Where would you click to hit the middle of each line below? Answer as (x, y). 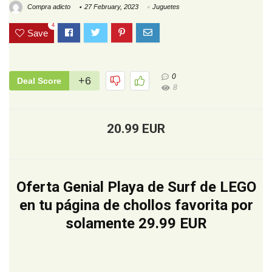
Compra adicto (48, 7)
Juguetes (166, 7)
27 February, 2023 (111, 7)
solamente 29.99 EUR (136, 224)
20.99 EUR (136, 129)
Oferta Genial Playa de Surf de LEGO (136, 187)
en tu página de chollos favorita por (136, 206)
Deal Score (39, 81)
